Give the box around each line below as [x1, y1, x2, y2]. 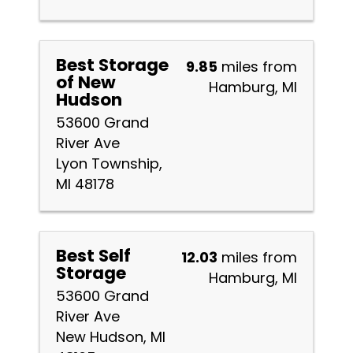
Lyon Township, [56, 154, 162, 173]
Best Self [56, 243, 131, 268]
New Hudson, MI [56, 327, 165, 347]
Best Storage [56, 53, 169, 77]
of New [56, 70, 116, 95]
